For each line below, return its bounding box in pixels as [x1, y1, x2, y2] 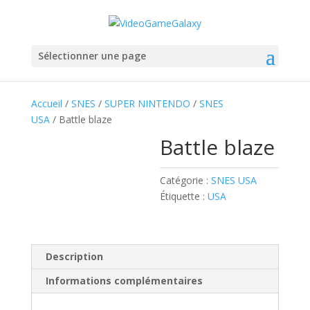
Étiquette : [160, 190, 208, 203]
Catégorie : [160, 174, 212, 187]
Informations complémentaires [45, 274, 203, 287]
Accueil [30, 97, 62, 110]
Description [45, 250, 103, 263]
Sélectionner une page [37, 48, 146, 62]
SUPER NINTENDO [104, 97, 190, 110]
